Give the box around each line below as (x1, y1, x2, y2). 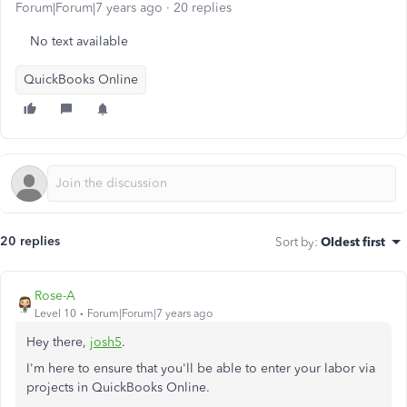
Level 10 (35, 307, 76, 320)
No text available (30, 34, 128, 49)
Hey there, (26, 334, 90, 350)
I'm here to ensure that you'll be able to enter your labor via (26, 361, 375, 376)
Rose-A (35, 288, 75, 303)
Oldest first (321, 234, 385, 249)
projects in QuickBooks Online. (26, 380, 210, 395)
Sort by (275, 234, 314, 249)
